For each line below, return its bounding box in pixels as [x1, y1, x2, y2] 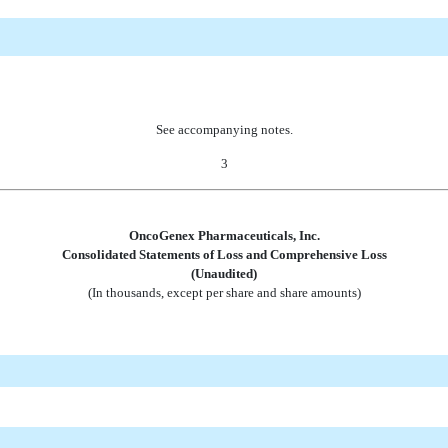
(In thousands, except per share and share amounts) [87, 285, 361, 300]
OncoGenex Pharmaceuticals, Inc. [128, 228, 320, 243]
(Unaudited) [191, 266, 257, 281]
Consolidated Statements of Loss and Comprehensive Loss [61, 247, 387, 262]
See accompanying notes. [155, 122, 293, 137]
